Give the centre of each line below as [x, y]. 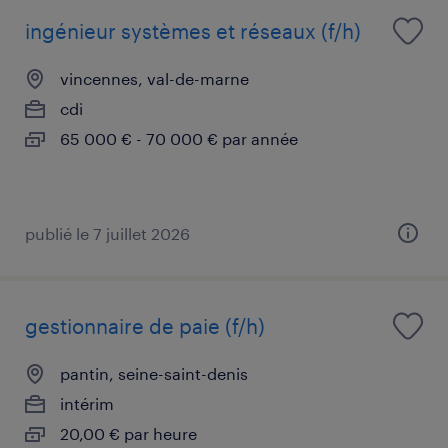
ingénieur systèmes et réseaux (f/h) [193, 30]
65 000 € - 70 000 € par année [179, 138]
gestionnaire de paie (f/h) [145, 325]
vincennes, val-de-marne [154, 78]
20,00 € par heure [128, 433]
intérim [87, 403]
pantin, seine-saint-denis [154, 373]
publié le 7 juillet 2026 [107, 233]
